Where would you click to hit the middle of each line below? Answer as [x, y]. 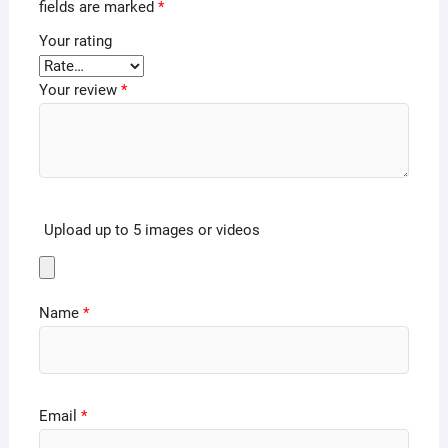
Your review [79, 90]
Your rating [75, 41]
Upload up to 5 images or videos [151, 230]
